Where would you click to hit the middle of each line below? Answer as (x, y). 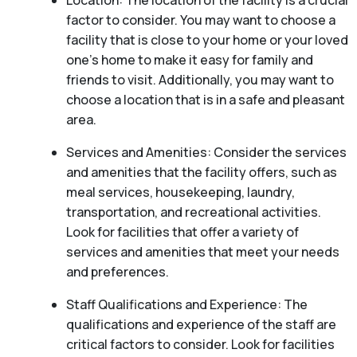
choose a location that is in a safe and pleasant (205, 100)
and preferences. (117, 272)
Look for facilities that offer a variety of (182, 232)
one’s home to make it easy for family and (189, 60)
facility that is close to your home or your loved (207, 40)
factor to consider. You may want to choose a (200, 20)
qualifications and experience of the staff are (201, 325)
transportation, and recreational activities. (193, 212)
